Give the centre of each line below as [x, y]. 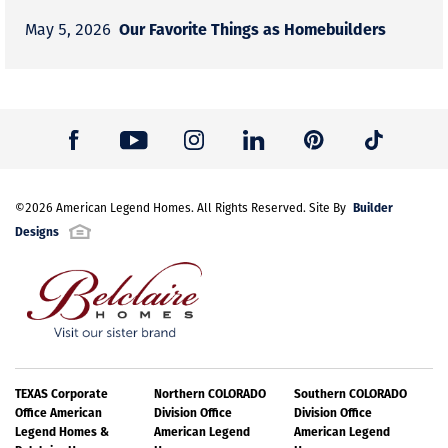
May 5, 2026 [68, 28]
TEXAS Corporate [61, 393]
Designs [37, 230]
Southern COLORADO [350, 393]
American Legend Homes [123, 207]
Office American [58, 412]
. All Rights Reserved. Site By [270, 207]
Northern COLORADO [210, 393]
